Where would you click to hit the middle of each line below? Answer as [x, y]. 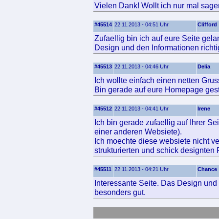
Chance [207, 169]
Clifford [207, 24]
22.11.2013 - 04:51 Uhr [142, 24]
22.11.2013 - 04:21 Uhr [142, 169]
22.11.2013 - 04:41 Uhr [142, 109]
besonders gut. [120, 192]
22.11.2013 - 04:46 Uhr [142, 66]
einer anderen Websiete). [138, 131]
